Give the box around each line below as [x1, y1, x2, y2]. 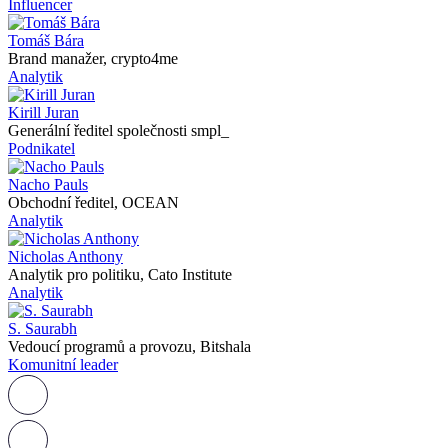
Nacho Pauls [8, 175, 88, 193]
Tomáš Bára [8, 31, 84, 49]
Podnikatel [8, 139, 75, 157]
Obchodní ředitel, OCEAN [8, 193, 179, 211]
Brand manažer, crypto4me [8, 49, 178, 67]
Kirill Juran [8, 103, 79, 121]
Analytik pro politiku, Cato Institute [8, 265, 232, 283]
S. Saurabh [8, 319, 77, 337]
